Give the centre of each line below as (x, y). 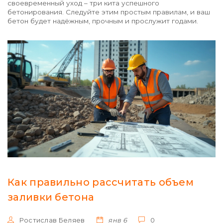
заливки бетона (51, 197)
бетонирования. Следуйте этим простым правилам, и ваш (109, 12)
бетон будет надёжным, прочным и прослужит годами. (103, 21)
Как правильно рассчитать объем (101, 182)
